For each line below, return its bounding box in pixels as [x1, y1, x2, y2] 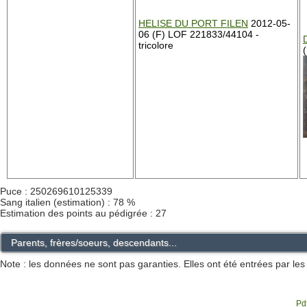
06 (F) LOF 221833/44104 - [138, 29, 259, 40]
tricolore [138, 40, 173, 51]
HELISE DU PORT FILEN [138, 18, 248, 29]
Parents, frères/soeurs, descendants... [11, 237, 177, 248]
